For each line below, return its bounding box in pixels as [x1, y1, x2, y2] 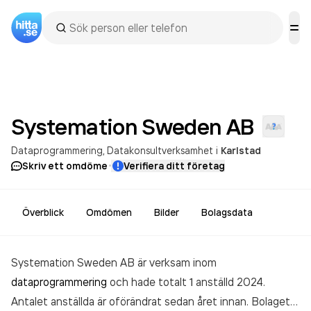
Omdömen [86, 206, 132, 219]
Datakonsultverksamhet [107, 144, 213, 156]
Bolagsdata [201, 206, 253, 219]
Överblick [22, 206, 64, 219]
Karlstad [221, 144, 261, 157]
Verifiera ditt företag [124, 160, 225, 172]
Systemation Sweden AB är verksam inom [11, 255, 217, 269]
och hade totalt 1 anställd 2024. [107, 275, 265, 289]
